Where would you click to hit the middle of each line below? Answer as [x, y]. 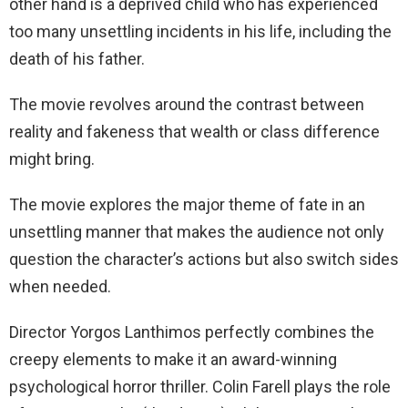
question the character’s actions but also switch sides [204, 260]
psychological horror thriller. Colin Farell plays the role [200, 387]
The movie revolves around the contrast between [187, 105]
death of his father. [77, 59]
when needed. [60, 287]
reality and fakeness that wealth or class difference [194, 132]
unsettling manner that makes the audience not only [197, 232]
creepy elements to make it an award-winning [173, 360]
